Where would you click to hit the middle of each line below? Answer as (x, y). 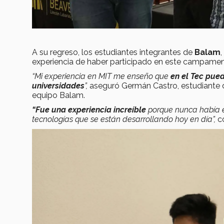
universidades (58, 85)
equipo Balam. (58, 95)
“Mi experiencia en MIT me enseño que (101, 76)
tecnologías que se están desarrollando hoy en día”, (125, 119)
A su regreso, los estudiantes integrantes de (113, 52)
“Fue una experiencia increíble (89, 109)
